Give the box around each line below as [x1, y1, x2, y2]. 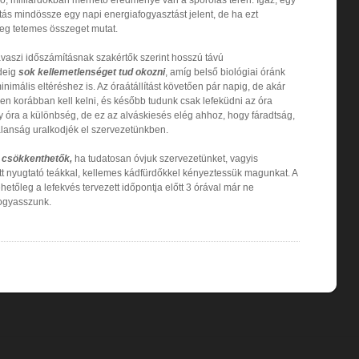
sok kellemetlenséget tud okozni [18, 66, 165, 78]
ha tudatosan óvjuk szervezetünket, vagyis [72, 152, 258, 164]
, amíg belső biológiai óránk [165, 66, 285, 78]
